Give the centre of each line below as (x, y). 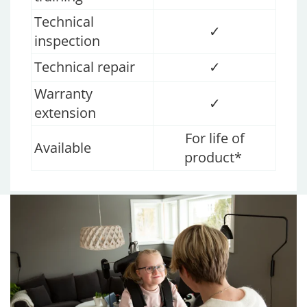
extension (67, 113)
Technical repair (86, 67)
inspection (69, 41)
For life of (214, 138)
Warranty (63, 94)
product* (213, 158)
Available (64, 148)
